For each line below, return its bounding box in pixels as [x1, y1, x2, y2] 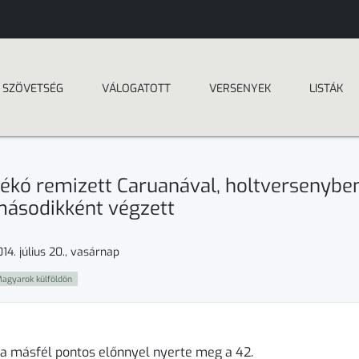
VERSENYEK [209, 81, 271, 96]
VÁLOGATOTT [102, 81, 171, 96]
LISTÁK [309, 81, 343, 96]
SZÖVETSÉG [2, 81, 63, 96]
